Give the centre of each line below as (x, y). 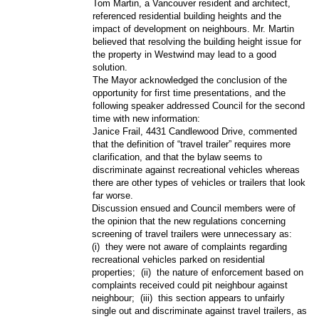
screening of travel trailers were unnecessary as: (192, 234)
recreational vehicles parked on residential (179, 259)
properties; (114, 272)
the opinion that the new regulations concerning (189, 221)
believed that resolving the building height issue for (197, 41)
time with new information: (147, 118)
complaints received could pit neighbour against (190, 285)
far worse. (113, 195)
